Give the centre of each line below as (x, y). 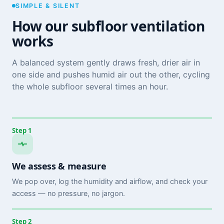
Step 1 (22, 130)
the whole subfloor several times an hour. (90, 86)
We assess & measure (59, 166)
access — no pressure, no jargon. (68, 193)
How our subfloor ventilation (108, 26)
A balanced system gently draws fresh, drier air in (106, 62)
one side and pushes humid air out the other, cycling (111, 74)
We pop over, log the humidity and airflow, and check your (110, 181)
